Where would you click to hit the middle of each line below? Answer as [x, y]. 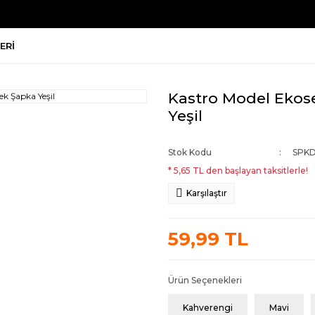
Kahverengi [208, 308]
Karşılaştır [207, 193]
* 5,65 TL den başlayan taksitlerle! [238, 171]
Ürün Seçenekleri [205, 280]
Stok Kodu [190, 152]
